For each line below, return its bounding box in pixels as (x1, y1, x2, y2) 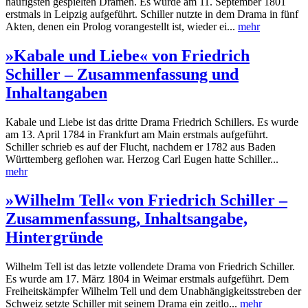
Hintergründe (5, 228, 103, 247)
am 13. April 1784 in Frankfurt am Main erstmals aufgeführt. (5, 128, 268, 140)
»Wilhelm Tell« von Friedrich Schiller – (5, 191, 287, 210)
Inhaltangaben (5, 83, 107, 102)
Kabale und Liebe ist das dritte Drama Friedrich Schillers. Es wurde (5, 115, 298, 128)
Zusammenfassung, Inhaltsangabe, (5, 210, 247, 228)
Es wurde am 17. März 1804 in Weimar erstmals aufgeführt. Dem (5, 273, 289, 285)
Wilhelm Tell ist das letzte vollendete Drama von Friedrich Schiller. (5, 261, 295, 273)
